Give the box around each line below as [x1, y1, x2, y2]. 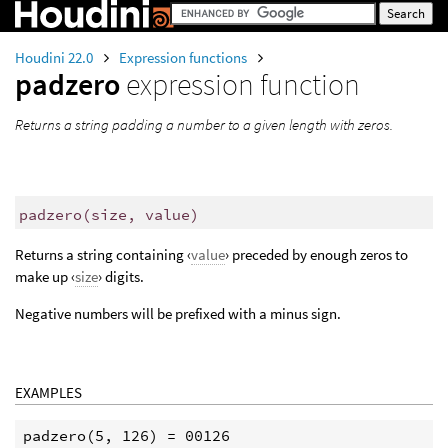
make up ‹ [15, 267, 75, 287]
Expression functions [119, 48, 250, 67]
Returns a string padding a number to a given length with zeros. [15, 115, 393, 134]
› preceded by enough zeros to [225, 245, 408, 265]
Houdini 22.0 [15, 48, 96, 67]
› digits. [98, 267, 144, 287]
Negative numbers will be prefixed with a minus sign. [15, 304, 341, 324]
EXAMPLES [15, 383, 82, 403]
